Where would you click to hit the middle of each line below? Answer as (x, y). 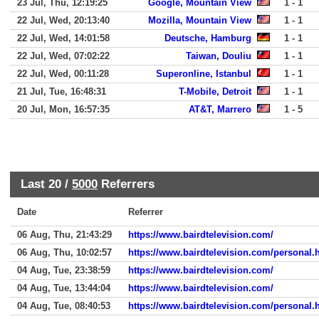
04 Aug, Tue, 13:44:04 (64, 288)
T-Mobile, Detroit (215, 91)
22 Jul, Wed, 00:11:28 (63, 74)
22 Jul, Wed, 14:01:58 (63, 38)
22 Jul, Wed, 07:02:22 (63, 56)
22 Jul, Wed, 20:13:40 (63, 20)
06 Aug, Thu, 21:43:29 (64, 235)
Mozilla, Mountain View (200, 20)
